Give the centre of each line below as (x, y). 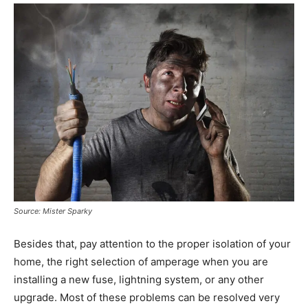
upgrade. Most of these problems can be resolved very (147, 298)
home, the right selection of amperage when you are (141, 262)
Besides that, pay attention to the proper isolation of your (152, 244)
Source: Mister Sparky (53, 211)
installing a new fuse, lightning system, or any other (139, 280)
